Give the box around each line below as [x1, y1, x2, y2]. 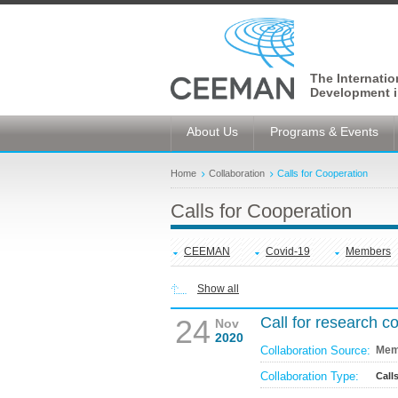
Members [346, 245, 391, 258]
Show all [197, 283, 239, 295]
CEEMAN [184, 245, 230, 258]
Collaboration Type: [260, 370, 359, 383]
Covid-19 [266, 245, 310, 258]
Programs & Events [270, 124, 378, 139]
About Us [187, 124, 238, 139]
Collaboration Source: [260, 344, 370, 357]
